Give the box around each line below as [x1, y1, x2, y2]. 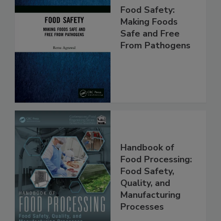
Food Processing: [120, 174, 192, 186]
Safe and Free [120, 48, 180, 60]
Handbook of [120, 162, 174, 174]
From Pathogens [120, 60, 190, 72]
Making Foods [120, 36, 178, 48]
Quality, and [120, 197, 170, 210]
